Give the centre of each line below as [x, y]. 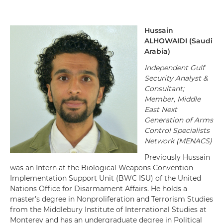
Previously [163, 157]
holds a [175, 189]
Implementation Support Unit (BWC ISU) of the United [106, 178]
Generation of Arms [179, 120]
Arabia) [157, 51]
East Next [161, 110]
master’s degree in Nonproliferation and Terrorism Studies [111, 199]
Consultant [164, 89]
